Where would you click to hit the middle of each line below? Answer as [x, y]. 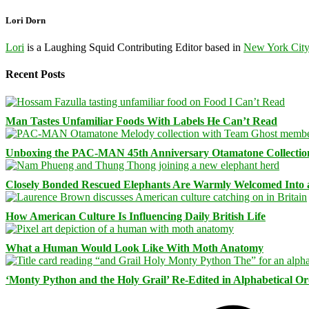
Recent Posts [35, 74]
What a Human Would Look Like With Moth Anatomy [134, 248]
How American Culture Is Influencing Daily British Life [136, 216]
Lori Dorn [26, 20]
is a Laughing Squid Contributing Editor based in [134, 48]
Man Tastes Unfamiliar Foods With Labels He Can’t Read [141, 121]
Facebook [150, 301]
